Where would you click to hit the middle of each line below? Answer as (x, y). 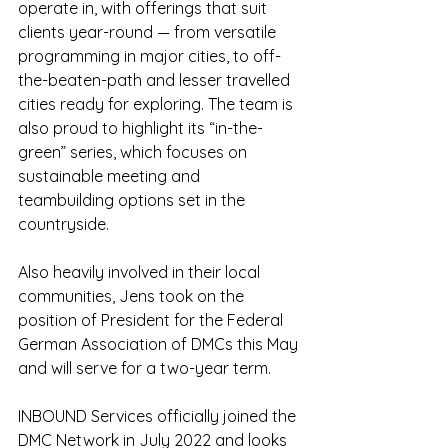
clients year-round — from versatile (149, 32)
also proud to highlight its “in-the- (140, 128)
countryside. (63, 224)
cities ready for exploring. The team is (157, 104)
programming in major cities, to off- (149, 56)
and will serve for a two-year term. (144, 368)
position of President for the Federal (152, 320)
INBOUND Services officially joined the (159, 416)
